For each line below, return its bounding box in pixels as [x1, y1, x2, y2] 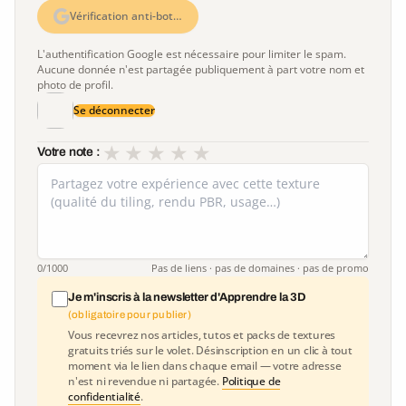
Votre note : [37, 145, 101, 159]
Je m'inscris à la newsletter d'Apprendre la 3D [68, 290, 305, 304]
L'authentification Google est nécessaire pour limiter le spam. [37, 45, 346, 62]
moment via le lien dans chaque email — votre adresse [68, 357, 342, 373]
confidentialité [68, 388, 141, 404]
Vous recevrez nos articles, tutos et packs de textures [68, 326, 336, 343]
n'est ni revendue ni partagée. [68, 372, 222, 389]
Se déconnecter [73, 102, 155, 119]
